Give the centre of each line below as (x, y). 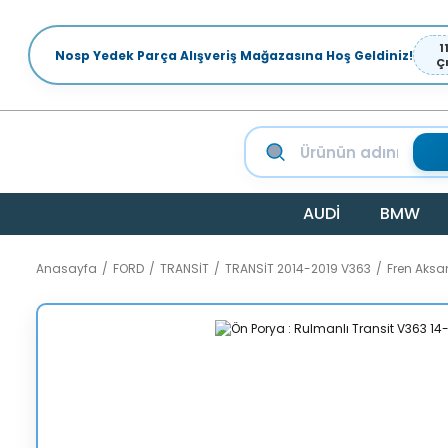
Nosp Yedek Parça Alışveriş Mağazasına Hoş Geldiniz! (234, 55)
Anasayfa (66, 268)
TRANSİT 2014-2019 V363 (298, 268)
